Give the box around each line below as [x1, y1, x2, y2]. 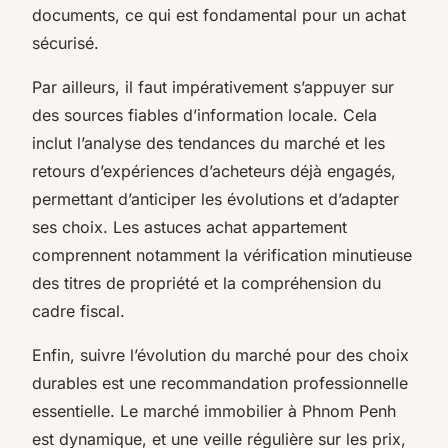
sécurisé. [32, 32, 99, 53]
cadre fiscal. [32, 300, 125, 321]
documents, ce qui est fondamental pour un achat [32, 4, 406, 25]
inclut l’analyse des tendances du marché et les [32, 132, 385, 153]
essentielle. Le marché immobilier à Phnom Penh [32, 400, 396, 421]
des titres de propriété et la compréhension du [32, 272, 381, 293]
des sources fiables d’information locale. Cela [32, 104, 377, 125]
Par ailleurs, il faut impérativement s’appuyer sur [32, 76, 394, 97]
